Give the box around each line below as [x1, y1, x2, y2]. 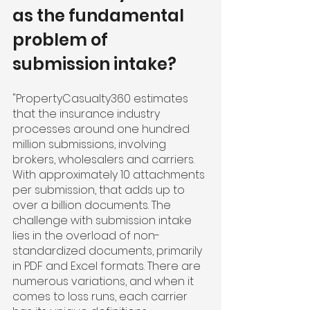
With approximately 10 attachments [12, 167, 208, 183]
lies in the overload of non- [12, 228, 160, 244]
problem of [12, 28, 111, 52]
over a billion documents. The [12, 197, 174, 214]
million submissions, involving [12, 136, 169, 153]
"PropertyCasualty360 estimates [12, 91, 191, 107]
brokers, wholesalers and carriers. [12, 152, 197, 168]
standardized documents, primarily [12, 243, 205, 259]
